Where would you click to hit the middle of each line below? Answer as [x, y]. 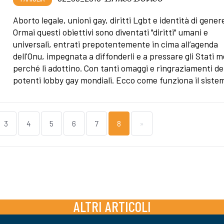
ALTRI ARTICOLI [112, 206]
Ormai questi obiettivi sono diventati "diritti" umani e [111, 32]
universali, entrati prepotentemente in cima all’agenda [116, 44]
